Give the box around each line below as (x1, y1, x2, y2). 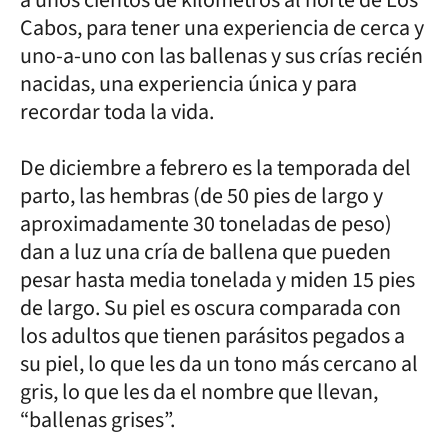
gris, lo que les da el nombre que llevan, (20, 375, 378, 408)
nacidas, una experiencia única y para (20, 67, 357, 100)
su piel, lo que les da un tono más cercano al (20, 347, 418, 380)
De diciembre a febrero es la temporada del (20, 151, 411, 184)
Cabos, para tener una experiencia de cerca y (20, 11, 424, 44)
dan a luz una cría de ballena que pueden (20, 235, 391, 268)
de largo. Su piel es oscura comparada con (20, 291, 401, 324)
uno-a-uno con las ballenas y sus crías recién (20, 39, 423, 72)
